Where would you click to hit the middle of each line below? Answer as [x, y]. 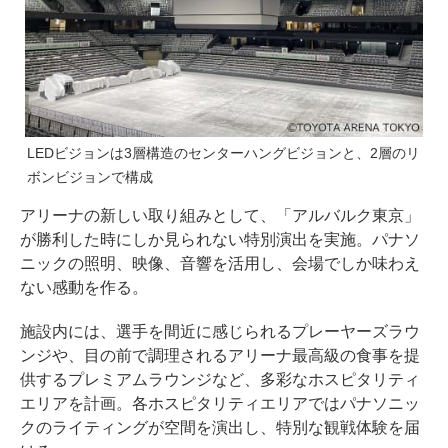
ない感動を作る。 [84, 288]
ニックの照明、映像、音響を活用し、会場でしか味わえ [220, 264]
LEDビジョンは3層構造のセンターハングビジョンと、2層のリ [223, 153]
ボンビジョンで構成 [90, 177]
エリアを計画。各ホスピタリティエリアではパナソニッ [220, 404]
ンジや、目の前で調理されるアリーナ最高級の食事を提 [220, 356]
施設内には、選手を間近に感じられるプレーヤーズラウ [220, 332]
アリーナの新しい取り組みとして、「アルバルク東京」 [220, 216]
